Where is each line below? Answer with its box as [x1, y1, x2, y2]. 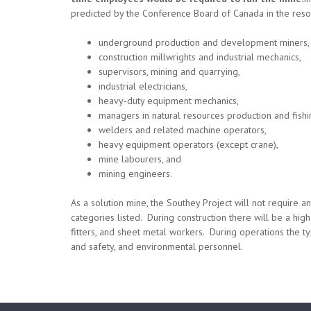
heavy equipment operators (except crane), [99, 138, 278, 151]
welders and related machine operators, [99, 124, 267, 136]
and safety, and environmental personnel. [71, 240, 243, 253]
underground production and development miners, [99, 36, 310, 49]
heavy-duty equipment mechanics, [99, 94, 239, 107]
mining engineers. [99, 167, 172, 180]
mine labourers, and [99, 153, 181, 165]
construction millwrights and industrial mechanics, [99, 51, 301, 63]
